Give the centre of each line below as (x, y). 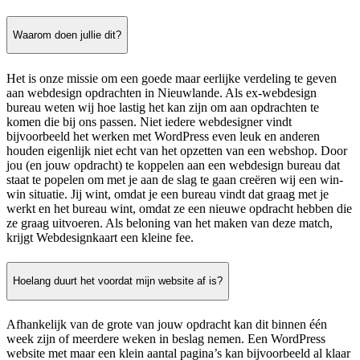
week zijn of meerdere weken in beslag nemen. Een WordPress (166, 338)
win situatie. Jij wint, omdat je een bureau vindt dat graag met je (168, 194)
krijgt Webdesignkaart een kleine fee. (100, 237)
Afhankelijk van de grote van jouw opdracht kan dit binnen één (167, 324)
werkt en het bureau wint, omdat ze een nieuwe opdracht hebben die (179, 208)
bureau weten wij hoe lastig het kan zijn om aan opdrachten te (163, 107)
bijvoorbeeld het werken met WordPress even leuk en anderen (163, 136)
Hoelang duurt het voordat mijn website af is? (118, 281)
